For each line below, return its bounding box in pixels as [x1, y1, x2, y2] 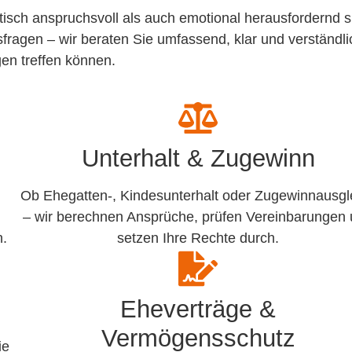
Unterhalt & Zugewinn [81, 145, 315, 173]
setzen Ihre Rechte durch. [117, 230, 280, 247]
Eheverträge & [120, 295, 277, 324]
